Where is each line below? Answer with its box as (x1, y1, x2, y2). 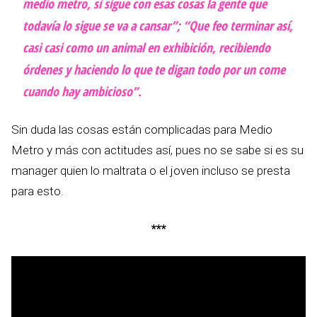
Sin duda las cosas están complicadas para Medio (11, 122, 272, 137)
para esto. (11, 184, 64, 199)
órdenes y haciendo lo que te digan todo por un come (23, 61, 285, 79)
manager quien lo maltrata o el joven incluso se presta (11, 163, 290, 178)
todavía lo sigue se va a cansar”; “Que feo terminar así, (23, 17, 293, 35)
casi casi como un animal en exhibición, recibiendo (23, 39, 270, 57)
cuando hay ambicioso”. (23, 83, 142, 100)
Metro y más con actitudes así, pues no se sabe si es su (11, 143, 304, 158)
